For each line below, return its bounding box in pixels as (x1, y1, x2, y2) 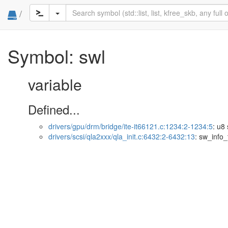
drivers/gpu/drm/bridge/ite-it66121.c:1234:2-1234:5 (48, 121, 213, 131)
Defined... (28, 100, 80, 118)
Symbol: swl (8, 43, 105, 69)
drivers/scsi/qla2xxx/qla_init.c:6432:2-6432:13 (48, 131, 195, 141)
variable (28, 73, 82, 95)
